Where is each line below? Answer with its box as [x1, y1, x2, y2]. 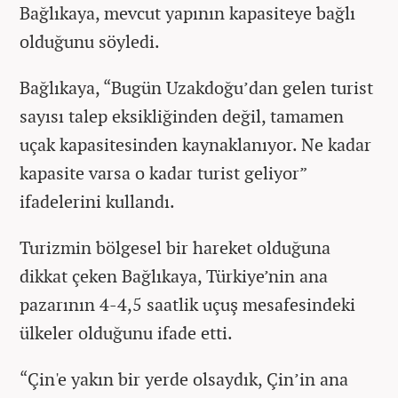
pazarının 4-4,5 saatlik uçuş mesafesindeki [20, 291, 355, 316]
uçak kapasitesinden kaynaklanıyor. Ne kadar [20, 131, 371, 156]
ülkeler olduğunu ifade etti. [20, 320, 241, 345]
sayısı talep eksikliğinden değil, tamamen [20, 103, 344, 128]
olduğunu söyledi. [20, 28, 160, 53]
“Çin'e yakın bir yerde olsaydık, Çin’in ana [20, 366, 348, 391]
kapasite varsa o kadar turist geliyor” [20, 160, 306, 185]
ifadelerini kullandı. [20, 188, 175, 213]
